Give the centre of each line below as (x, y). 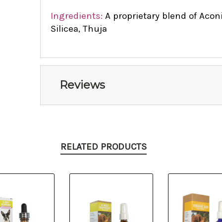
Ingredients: (76, 16)
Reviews (82, 85)
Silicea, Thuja (79, 28)
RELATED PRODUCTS (104, 146)
